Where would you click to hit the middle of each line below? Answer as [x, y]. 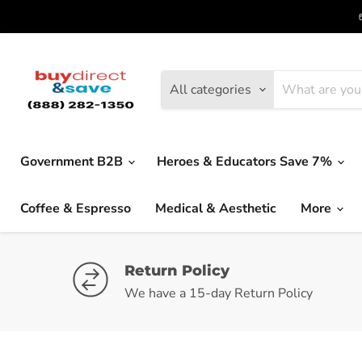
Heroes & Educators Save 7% [246, 162]
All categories [210, 90]
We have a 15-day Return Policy [218, 293]
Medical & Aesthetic [216, 208]
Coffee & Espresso [76, 208]
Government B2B [73, 162]
